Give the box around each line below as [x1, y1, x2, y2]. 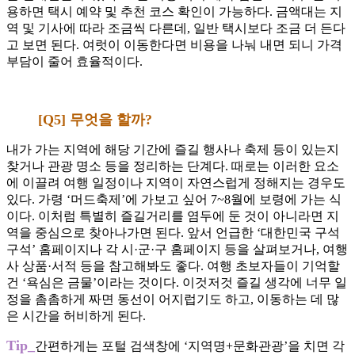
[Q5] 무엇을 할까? [38, 112, 152, 128]
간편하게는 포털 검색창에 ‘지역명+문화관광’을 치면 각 [35, 339, 345, 353]
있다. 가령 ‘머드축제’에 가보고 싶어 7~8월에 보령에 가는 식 [6, 193, 342, 207]
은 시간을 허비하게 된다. [6, 309, 146, 323]
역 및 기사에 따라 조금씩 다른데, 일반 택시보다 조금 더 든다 [6, 21, 345, 36]
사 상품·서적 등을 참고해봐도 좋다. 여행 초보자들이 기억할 [6, 259, 340, 273]
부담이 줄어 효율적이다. [6, 55, 143, 69]
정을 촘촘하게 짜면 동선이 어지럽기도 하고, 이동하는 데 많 [6, 292, 339, 307]
